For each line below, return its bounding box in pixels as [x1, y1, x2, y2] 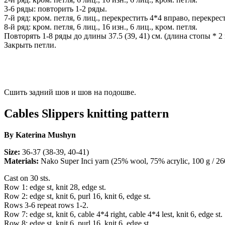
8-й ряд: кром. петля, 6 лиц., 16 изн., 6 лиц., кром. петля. [4, 23, 197, 32]
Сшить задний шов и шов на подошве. [4, 88, 138, 97]
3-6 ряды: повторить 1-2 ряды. [4, 5, 107, 14]
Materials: [4, 157, 39, 166]
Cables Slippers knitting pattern [4, 107, 169, 121]
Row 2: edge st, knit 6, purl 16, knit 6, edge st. [4, 192, 151, 201]
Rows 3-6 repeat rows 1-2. [4, 201, 88, 210]
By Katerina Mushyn [4, 131, 76, 140]
